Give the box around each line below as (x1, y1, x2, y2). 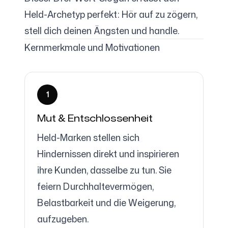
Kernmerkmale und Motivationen (24, 41, 160, 54)
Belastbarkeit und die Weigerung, (37, 196, 176, 209)
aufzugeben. (37, 212, 89, 225)
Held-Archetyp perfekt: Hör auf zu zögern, (24, 8, 197, 21)
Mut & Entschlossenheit (37, 111, 153, 125)
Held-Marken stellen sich (37, 131, 139, 144)
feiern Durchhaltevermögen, (37, 180, 154, 193)
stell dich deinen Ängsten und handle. (24, 24, 179, 37)
